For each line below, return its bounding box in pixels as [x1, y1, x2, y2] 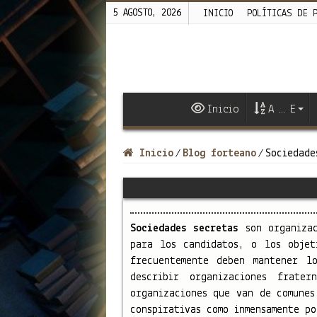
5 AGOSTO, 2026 [113, 8, 181, 18]
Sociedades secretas [129, 222, 239, 234]
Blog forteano [182, 147, 256, 159]
